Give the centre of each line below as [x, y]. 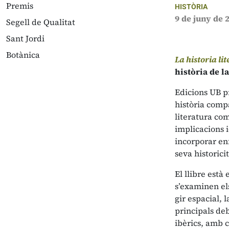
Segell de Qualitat [41, 22]
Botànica [23, 55]
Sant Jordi [25, 38]
